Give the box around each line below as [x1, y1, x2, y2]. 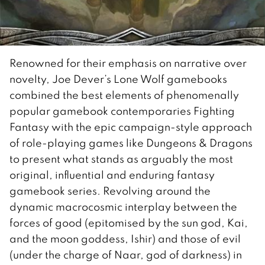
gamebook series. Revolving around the [9, 183, 211, 198]
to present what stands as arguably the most [9, 151, 233, 166]
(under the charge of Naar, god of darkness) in [9, 247, 242, 261]
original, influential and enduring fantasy [9, 167, 215, 182]
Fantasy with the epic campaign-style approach [9, 119, 252, 134]
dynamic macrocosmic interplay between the [9, 199, 237, 214]
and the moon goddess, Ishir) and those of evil [9, 231, 241, 245]
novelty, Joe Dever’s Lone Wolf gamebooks [9, 72, 227, 86]
